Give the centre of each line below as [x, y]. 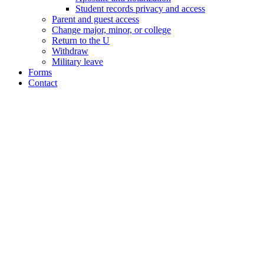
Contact [43, 82]
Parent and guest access [95, 19]
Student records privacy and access [140, 8]
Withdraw [70, 51]
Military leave [77, 61]
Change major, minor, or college [111, 29]
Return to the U [81, 40]
